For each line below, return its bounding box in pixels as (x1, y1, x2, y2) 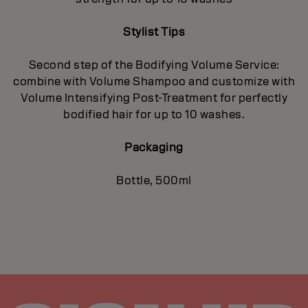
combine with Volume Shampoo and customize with (13, 74, 295, 89)
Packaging (124, 140, 184, 155)
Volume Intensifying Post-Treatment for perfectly (21, 90, 287, 105)
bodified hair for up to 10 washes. (63, 107, 245, 122)
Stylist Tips (123, 24, 185, 39)
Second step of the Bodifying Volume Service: (28, 57, 280, 72)
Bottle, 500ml (116, 173, 192, 188)
